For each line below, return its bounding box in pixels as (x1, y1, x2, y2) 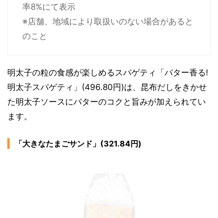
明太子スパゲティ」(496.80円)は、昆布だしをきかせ (7, 82, 207, 92)
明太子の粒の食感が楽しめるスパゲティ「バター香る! (7, 67, 208, 77)
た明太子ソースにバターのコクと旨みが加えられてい (7, 96, 206, 107)
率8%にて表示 (22, 1, 75, 12)
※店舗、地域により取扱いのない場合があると (22, 16, 193, 26)
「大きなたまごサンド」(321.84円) (15, 138, 142, 148)
